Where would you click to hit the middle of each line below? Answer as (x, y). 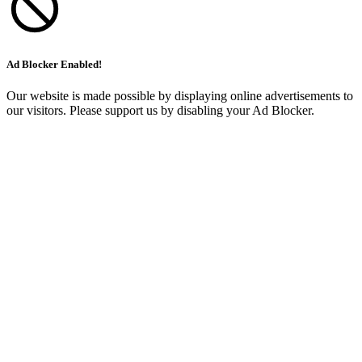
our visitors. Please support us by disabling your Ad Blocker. (160, 111)
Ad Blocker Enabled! (54, 64)
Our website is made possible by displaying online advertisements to (180, 96)
